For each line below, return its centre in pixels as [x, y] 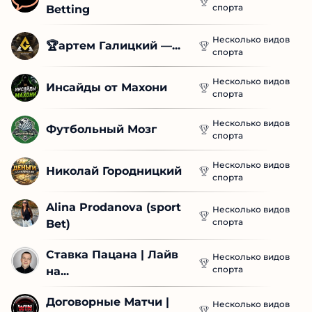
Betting [68, 9]
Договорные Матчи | [108, 302]
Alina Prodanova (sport [114, 207]
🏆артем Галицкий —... [113, 45]
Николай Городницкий [114, 171]
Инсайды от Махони [107, 87]
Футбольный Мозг [101, 129]
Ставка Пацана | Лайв [112, 254]
